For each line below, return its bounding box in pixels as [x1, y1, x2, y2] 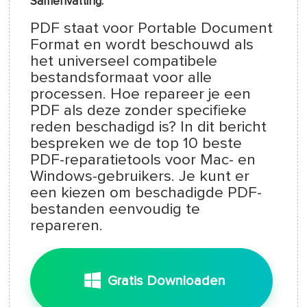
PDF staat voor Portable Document [30, 21, 273, 37]
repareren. [30, 218, 103, 234]
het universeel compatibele [30, 53, 218, 70]
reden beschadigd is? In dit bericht [30, 119, 267, 136]
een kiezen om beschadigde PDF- [30, 185, 262, 201]
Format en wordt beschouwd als [30, 37, 254, 53]
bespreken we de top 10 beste [30, 136, 243, 152]
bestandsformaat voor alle [30, 70, 212, 86]
